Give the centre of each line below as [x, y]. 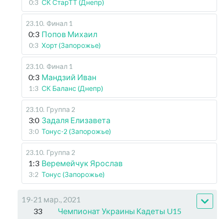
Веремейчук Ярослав [82, 163]
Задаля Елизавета [76, 120]
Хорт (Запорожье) [71, 45]
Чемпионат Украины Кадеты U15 [120, 211]
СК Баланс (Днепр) [72, 88]
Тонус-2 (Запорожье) [76, 131]
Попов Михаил [69, 34]
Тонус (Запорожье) [73, 174]
